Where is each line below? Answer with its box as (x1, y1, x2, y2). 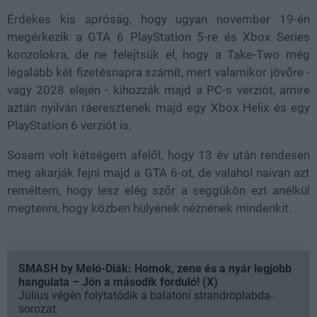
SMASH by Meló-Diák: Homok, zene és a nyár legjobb (18, 262, 292, 276)
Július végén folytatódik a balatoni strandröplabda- (18, 289, 273, 303)
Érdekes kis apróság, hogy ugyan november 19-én (7, 12, 310, 27)
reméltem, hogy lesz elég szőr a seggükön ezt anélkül (7, 183, 310, 198)
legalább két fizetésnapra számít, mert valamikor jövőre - (7, 65, 310, 80)
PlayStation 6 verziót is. (7, 118, 134, 133)
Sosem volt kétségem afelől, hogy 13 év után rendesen (7, 148, 310, 163)
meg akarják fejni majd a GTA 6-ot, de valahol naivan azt (7, 166, 310, 180)
